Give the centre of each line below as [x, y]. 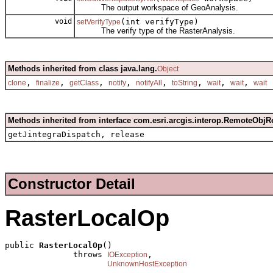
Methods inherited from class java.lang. [83, 68]
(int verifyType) [160, 21]
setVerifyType [99, 22]
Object [168, 69]
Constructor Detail [72, 184]
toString [185, 83]
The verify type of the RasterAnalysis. [156, 30]
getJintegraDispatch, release [76, 134]
